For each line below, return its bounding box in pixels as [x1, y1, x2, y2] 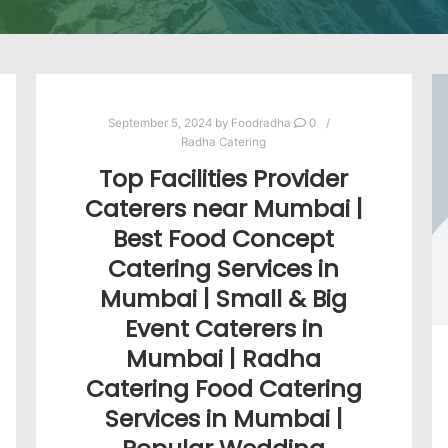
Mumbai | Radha [126, 341, 322, 375]
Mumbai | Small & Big [100, 281, 348, 315]
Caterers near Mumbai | [84, 191, 363, 225]
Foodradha [230, 116, 291, 130]
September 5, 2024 [107, 116, 212, 130]
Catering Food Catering [85, 371, 362, 405]
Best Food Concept [113, 221, 335, 255]
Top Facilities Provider [99, 161, 349, 195]
